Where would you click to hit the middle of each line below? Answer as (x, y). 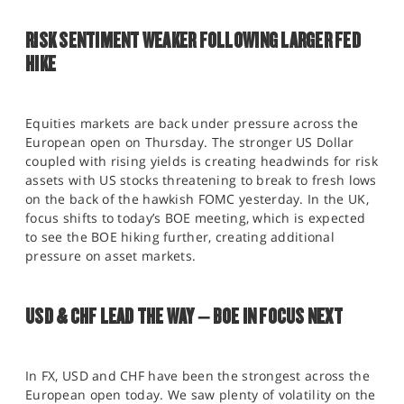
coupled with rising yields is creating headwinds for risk (202, 161)
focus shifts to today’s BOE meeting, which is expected (196, 218)
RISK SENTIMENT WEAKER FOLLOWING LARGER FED (193, 40)
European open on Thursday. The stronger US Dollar (190, 142)
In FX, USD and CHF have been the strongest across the (197, 376)
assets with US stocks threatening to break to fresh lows (201, 180)
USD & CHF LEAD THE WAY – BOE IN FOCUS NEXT (184, 316)
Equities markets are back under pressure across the (192, 123)
